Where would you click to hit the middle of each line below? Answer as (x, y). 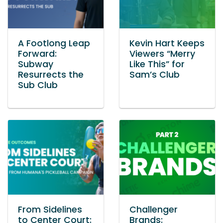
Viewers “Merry (162, 54)
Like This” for (157, 64)
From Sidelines (50, 210)
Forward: (37, 54)
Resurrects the (51, 75)
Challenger (154, 210)
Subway (36, 64)
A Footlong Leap (54, 44)
